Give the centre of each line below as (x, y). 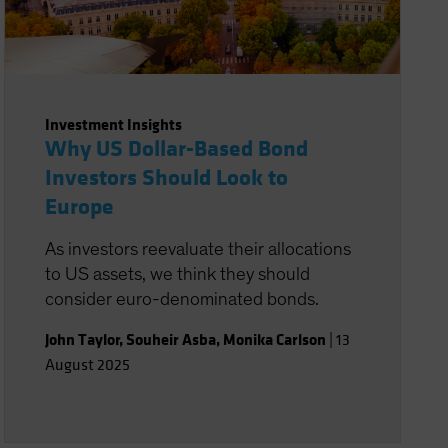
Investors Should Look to (167, 178)
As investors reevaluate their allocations (198, 249)
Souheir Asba (171, 339)
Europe (80, 207)
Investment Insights (114, 124)
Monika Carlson (275, 339)
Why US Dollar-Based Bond (177, 149)
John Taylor (83, 339)
